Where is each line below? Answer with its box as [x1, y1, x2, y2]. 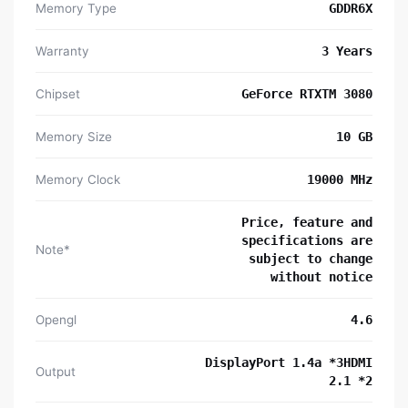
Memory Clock [36, 171, 120, 187]
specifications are [241, 232, 372, 248]
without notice [270, 269, 372, 284]
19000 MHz [307, 171, 372, 187]
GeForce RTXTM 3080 [241, 86, 372, 101]
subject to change [249, 250, 372, 266]
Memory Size [36, 128, 112, 144]
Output [36, 363, 76, 379]
